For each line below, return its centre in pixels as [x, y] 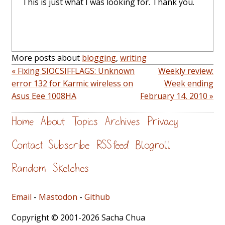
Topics [85, 122]
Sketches [71, 168]
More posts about [47, 58]
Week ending [189, 84]
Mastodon [58, 197]
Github [97, 197]
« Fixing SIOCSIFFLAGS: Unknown [73, 71]
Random [29, 168]
